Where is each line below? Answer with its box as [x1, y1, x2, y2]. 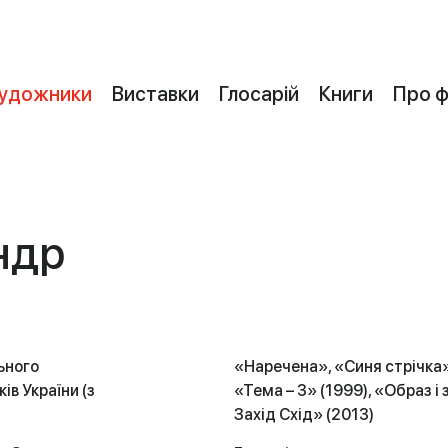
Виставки [111, 81, 199, 106]
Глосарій [218, 81, 299, 106]
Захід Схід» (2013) [234, 405, 374, 424]
